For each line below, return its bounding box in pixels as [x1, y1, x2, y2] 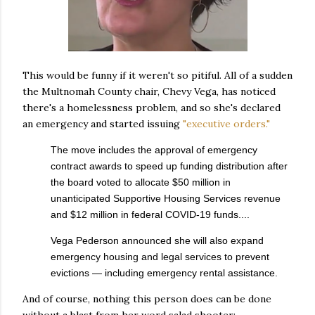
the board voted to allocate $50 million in [51, 176, 231, 188]
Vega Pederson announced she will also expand [51, 234, 264, 246]
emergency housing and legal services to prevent [51, 250, 269, 262]
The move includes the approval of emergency [51, 143, 257, 155]
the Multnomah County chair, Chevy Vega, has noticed [22, 84, 276, 98]
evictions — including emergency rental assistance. [51, 266, 278, 278]
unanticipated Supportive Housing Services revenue [51, 192, 281, 204]
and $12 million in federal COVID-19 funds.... [51, 208, 250, 220]
